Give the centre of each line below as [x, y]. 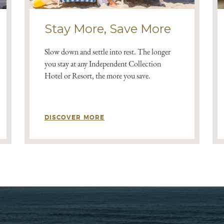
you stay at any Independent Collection [102, 64]
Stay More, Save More [107, 29]
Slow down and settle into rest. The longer [107, 52]
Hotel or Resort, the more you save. [97, 76]
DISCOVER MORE [74, 117]
